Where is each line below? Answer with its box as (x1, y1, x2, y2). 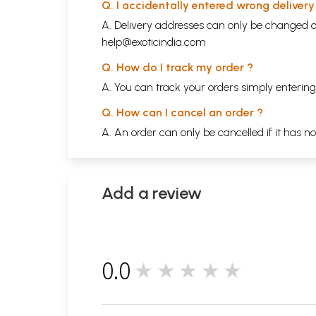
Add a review (102, 182, 202, 203)
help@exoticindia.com (102, 35, 206, 49)
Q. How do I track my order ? (102, 60, 253, 74)
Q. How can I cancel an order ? (102, 105, 263, 119)
